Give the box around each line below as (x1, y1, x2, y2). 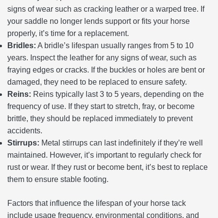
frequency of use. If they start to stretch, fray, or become (7, 102, 195, 110)
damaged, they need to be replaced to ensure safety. (7, 77, 187, 86)
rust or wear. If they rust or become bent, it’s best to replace (7, 163, 208, 171)
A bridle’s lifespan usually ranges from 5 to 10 (36, 41, 194, 50)
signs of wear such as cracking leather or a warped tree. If (7, 4, 204, 13)
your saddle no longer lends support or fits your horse (7, 17, 190, 25)
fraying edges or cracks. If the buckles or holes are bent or (7, 65, 205, 74)
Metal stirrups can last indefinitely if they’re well (39, 138, 203, 147)
